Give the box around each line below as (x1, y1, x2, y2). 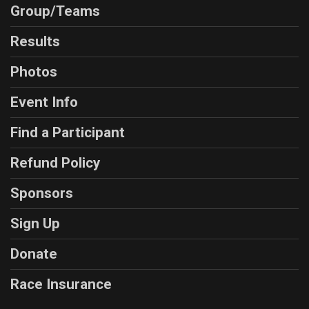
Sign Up (10, 215, 60, 232)
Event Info (10, 94, 78, 111)
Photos (10, 63, 57, 81)
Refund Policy (10, 154, 100, 172)
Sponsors (10, 185, 73, 202)
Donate (10, 246, 57, 263)
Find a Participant (10, 124, 125, 141)
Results (10, 33, 60, 50)
